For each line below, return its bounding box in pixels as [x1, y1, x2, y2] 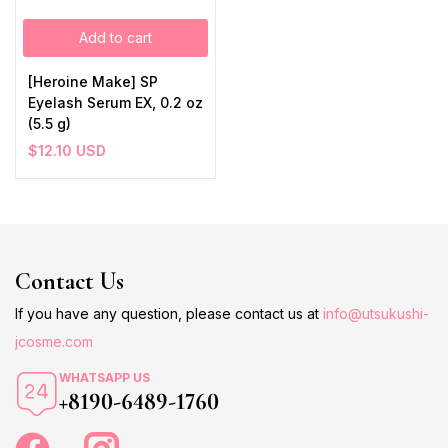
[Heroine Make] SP [28, 73, 158, 90]
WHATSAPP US [59, 370, 150, 385]
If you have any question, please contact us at [15, 305, 323, 322]
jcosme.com [15, 333, 93, 350]
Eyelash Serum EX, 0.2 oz [28, 94, 203, 111]
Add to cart [79, 29, 152, 46]
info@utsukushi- [323, 305, 429, 322]
